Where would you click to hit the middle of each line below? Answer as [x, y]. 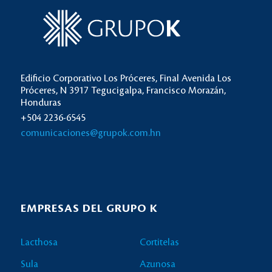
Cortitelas [160, 243]
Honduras [41, 103]
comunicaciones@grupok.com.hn [90, 134]
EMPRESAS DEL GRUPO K [89, 209]
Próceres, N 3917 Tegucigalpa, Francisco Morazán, [123, 91]
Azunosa [158, 265]
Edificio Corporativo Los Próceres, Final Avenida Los [126, 79]
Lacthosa [39, 243]
